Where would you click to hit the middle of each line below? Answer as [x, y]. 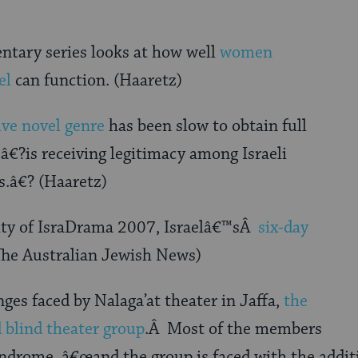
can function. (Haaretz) [97, 81]
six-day [283, 228]
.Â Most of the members [233, 330]
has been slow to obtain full [206, 127]
